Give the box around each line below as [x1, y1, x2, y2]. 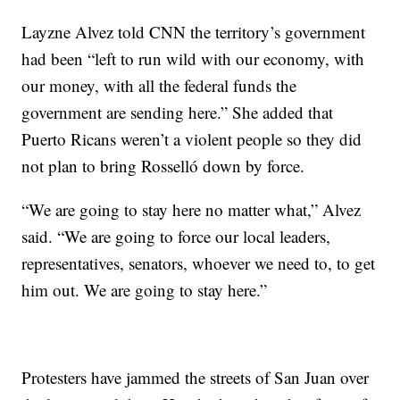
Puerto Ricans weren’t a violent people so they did [21, 128, 362, 150]
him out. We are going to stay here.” [21, 279, 268, 301]
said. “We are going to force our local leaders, [21, 225, 331, 247]
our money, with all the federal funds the [21, 74, 297, 96]
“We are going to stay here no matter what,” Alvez [21, 198, 362, 221]
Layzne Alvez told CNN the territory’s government [21, 21, 366, 43]
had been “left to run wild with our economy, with [21, 47, 365, 70]
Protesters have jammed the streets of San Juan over [21, 366, 370, 388]
